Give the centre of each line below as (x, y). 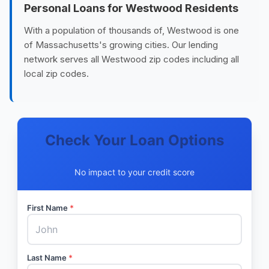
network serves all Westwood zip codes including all (131, 59)
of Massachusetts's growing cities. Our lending (121, 45)
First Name (48, 208)
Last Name (48, 258)
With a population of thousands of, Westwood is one (131, 30)
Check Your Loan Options (134, 140)
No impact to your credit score (134, 172)
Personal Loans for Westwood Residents (131, 8)
